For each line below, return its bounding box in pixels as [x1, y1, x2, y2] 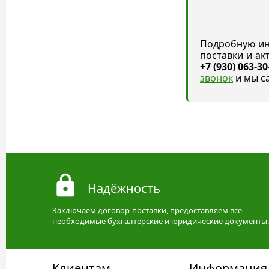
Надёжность [88, 180, 160, 196]
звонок [200, 71, 233, 85]
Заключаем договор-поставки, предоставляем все [52, 204, 242, 216]
